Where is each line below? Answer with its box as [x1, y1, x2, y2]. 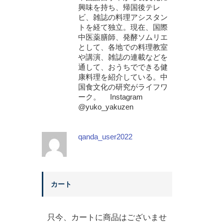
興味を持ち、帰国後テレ [78, 3, 160, 11]
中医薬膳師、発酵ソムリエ [78, 33, 168, 41]
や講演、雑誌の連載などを [78, 53, 168, 61]
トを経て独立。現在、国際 [78, 23, 168, 31]
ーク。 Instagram [78, 93, 143, 101]
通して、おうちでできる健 [78, 63, 168, 71]
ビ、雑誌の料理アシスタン [78, 13, 168, 21]
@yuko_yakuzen [78, 103, 133, 111]
